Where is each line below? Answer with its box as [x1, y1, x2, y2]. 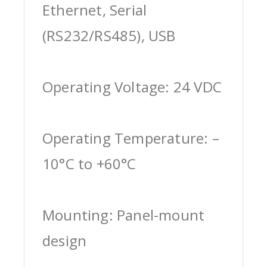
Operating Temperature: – [42, 128, 219, 148]
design [42, 230, 87, 250]
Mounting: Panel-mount [42, 204, 205, 225]
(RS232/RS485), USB [42, 25, 176, 45]
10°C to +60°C [42, 153, 136, 173]
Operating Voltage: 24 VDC [42, 76, 222, 97]
